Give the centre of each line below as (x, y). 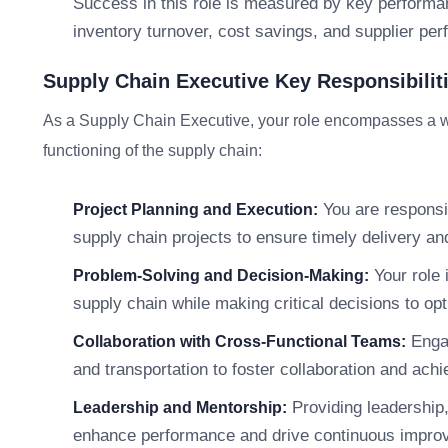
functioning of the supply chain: (152, 150)
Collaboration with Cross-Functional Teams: (239, 341)
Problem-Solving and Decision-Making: (221, 275)
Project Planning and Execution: (195, 209)
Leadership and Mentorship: (180, 407)
